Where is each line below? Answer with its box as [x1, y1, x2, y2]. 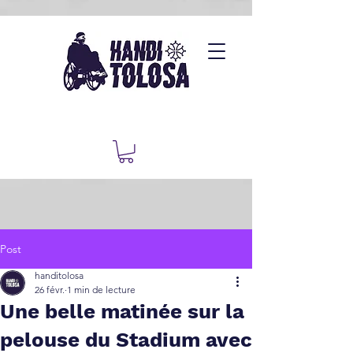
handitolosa [35, 269, 84, 281]
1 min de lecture [67, 284, 136, 295]
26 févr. [35, 284, 65, 295]
